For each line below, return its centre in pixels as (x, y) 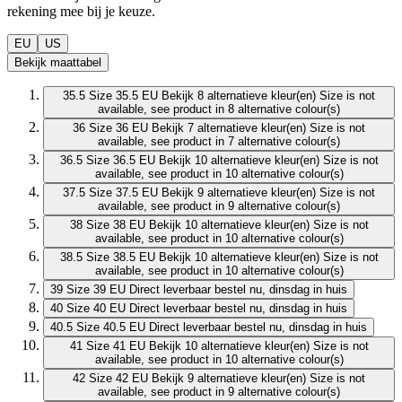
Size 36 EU (118, 128)
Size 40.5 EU (111, 328)
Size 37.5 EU (123, 193)
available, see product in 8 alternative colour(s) (219, 109)
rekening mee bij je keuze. (81, 12)
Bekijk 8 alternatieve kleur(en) (239, 96)
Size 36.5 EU (120, 161)
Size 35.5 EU (123, 96)
